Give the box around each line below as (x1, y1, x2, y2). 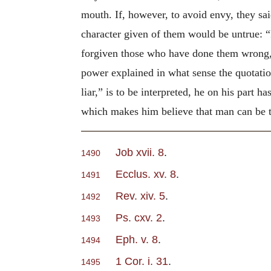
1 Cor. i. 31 (116, 255, 168, 268)
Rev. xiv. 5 (116, 189, 165, 203)
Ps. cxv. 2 (116, 211, 162, 224)
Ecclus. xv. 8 (116, 168, 176, 181)
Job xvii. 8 (116, 146, 164, 159)
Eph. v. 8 (116, 233, 158, 246)
